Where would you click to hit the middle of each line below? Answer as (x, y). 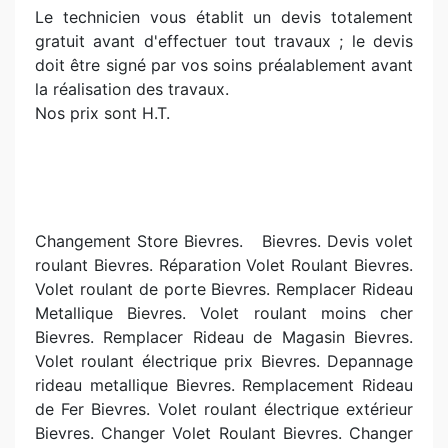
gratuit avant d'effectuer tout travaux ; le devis (224, 41)
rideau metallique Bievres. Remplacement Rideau (224, 385)
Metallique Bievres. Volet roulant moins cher (224, 313)
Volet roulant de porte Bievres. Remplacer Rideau (224, 289)
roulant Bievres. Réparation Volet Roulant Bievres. (224, 265)
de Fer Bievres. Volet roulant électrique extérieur (224, 409)
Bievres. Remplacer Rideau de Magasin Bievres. (224, 337)
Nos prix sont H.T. (102, 113)
